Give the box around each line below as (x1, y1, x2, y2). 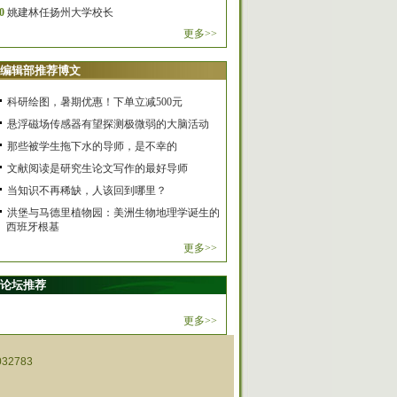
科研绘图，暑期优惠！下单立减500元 (7, 96, 183, 108)
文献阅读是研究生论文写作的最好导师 (7, 162, 188, 175)
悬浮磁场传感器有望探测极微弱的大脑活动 (7, 118, 209, 130)
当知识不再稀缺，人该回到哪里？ (7, 184, 167, 197)
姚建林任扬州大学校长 (7, 6, 113, 19)
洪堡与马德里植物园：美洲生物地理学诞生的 (7, 206, 220, 219)
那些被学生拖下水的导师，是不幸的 (7, 140, 177, 152)
